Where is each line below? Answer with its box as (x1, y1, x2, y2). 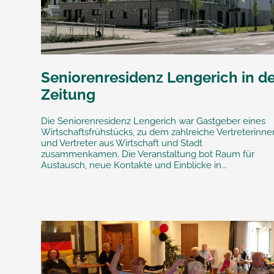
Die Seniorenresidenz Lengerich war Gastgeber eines (41, 115, 266, 127)
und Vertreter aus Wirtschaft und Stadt (41, 137, 203, 149)
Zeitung (41, 85, 96, 103)
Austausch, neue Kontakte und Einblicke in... (41, 159, 228, 171)
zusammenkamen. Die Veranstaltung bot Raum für (41, 148, 255, 160)
